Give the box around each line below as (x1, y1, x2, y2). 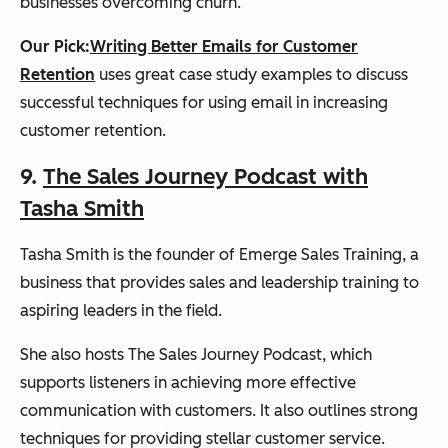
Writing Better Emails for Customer (90, 36, 358, 56)
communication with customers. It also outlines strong (20, 400, 418, 420)
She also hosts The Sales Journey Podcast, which (20, 344, 372, 364)
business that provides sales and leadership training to (20, 272, 419, 292)
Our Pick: (20, 36, 90, 56)
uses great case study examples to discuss (95, 64, 408, 84)
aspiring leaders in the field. (20, 300, 222, 320)
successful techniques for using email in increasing (20, 92, 388, 112)
